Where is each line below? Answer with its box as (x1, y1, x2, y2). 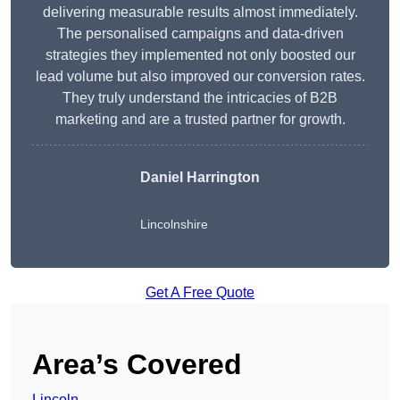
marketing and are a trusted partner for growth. (54, 111, 346, 127)
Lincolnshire (140, 216, 208, 231)
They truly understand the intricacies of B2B (62, 89, 337, 105)
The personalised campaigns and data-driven (56, 25, 344, 41)
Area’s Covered (32, 347, 242, 380)
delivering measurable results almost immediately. (42, 4, 358, 20)
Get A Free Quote (146, 284, 254, 300)
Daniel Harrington (140, 169, 260, 185)
